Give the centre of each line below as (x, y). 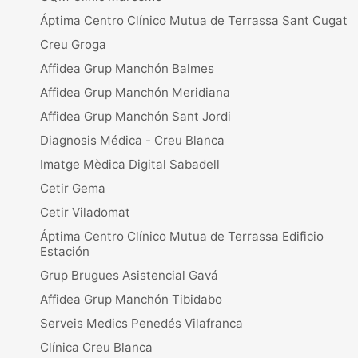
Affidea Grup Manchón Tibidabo (131, 299)
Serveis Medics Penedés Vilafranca (141, 323)
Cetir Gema (73, 188)
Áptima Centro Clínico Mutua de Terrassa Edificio (182, 236)
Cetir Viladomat (85, 212)
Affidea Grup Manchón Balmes (127, 68)
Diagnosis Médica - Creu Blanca (132, 140)
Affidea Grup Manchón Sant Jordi (135, 116)
